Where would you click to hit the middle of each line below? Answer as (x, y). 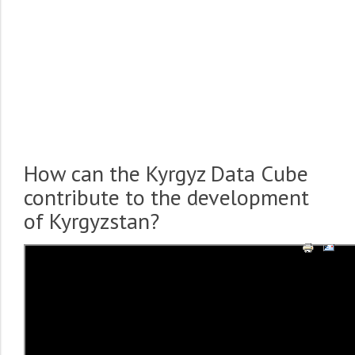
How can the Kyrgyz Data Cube (166, 174)
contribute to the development (166, 197)
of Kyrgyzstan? (92, 221)
